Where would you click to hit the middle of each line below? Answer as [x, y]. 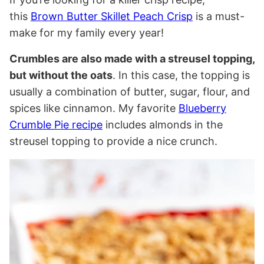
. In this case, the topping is [181, 75]
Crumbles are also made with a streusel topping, [132, 58]
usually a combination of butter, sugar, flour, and [130, 91]
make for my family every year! [87, 32]
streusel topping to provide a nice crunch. [113, 141]
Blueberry [202, 108]
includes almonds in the [163, 124]
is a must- [219, 16]
